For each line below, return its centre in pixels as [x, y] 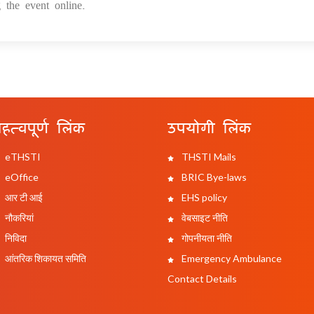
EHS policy [203, 197]
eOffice [20, 177]
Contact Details [202, 278]
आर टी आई [22, 197]
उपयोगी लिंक [209, 127]
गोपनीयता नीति [206, 238]
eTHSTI [21, 156]
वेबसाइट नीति [204, 217]
